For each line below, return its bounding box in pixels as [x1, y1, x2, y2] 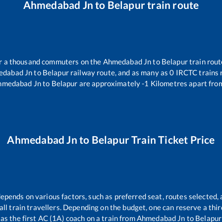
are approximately [77, 78, 141, 88]
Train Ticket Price [129, 133, 215, 146]
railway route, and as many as [68, 67, 170, 77]
